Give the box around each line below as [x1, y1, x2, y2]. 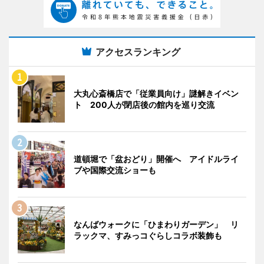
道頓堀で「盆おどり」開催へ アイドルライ [74, 153, 239, 164]
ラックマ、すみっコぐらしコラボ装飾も [74, 230, 222, 240]
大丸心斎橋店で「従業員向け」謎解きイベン [74, 88, 239, 98]
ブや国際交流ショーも [74, 164, 156, 175]
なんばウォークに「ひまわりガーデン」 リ [74, 219, 239, 229]
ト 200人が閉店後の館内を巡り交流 [74, 99, 214, 110]
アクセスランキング [95, 45, 180, 58]
